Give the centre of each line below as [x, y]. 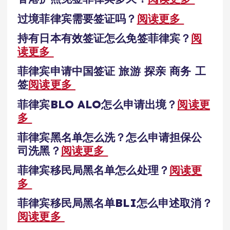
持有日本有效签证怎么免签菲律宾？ [104, 38]
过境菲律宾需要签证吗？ [77, 18]
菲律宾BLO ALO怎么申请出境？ [98, 104]
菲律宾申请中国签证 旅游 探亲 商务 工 [112, 71]
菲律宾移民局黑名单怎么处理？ [94, 170]
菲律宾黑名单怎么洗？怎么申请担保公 [110, 137]
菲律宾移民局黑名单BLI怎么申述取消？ [115, 203]
